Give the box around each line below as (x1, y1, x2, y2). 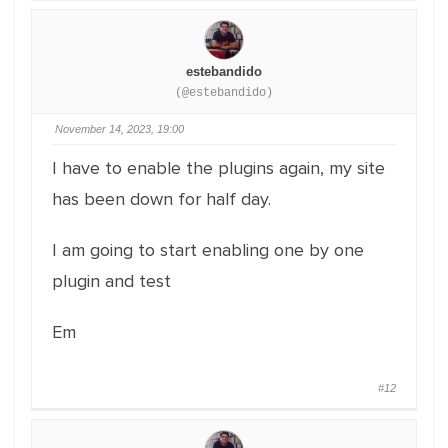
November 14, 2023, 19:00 (55, 123, 184, 135)
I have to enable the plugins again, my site (52, 157, 385, 179)
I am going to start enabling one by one (52, 239, 364, 261)
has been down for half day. (52, 188, 271, 210)
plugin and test (52, 270, 171, 292)
